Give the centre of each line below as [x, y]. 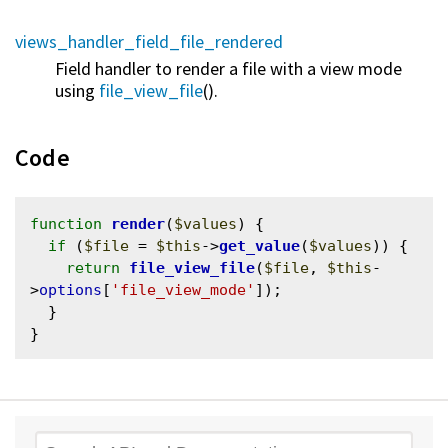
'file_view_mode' [183, 289]
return [93, 267]
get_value [259, 245]
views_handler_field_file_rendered [149, 41]
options [70, 289]
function [66, 223]
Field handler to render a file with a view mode [228, 68]
